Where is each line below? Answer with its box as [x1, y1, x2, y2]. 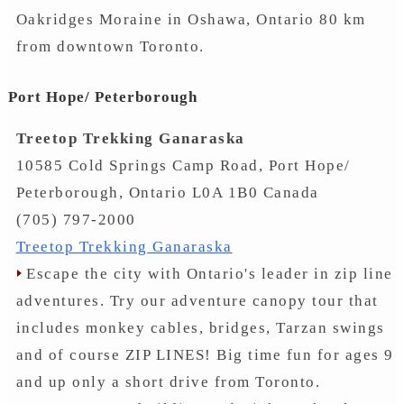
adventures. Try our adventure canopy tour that [15, 292, 379, 309]
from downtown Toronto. [15, 37, 205, 55]
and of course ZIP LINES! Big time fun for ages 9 [15, 346, 394, 363]
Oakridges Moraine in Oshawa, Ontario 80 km [15, 10, 366, 28]
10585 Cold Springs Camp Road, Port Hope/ [15, 157, 351, 174]
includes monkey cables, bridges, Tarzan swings [15, 319, 385, 336]
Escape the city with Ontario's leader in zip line [21, 265, 393, 282]
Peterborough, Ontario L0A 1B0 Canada [15, 184, 319, 201]
